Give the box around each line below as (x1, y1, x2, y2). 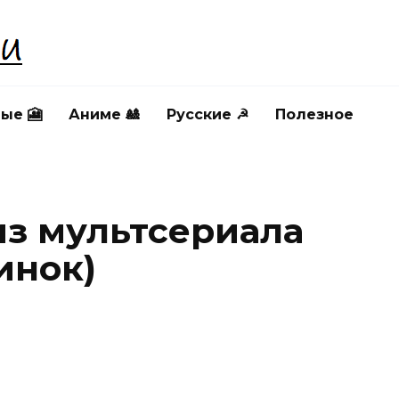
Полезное (275, 106, 354, 123)
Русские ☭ (167, 106, 248, 123)
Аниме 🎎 (69, 106, 140, 123)
